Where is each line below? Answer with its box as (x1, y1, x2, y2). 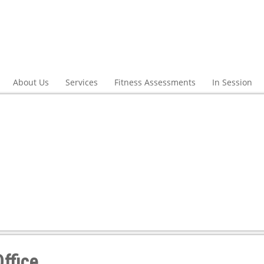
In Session (212, 76, 252, 88)
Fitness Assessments (114, 76, 196, 88)
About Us (13, 76, 49, 88)
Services (65, 76, 98, 88)
